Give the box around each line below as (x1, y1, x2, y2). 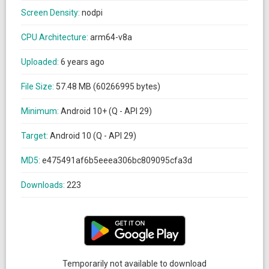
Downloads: (21, 180, 67, 190)
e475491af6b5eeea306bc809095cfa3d (42, 156, 192, 165)
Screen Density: (21, 8, 82, 17)
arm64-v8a (90, 32, 132, 42)
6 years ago (61, 57, 104, 67)
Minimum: (21, 106, 61, 116)
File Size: (21, 82, 56, 91)
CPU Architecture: (21, 32, 90, 42)
